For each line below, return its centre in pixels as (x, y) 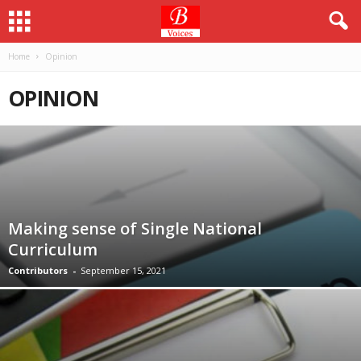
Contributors (38, 270)
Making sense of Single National (135, 228)
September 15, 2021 (123, 270)
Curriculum (53, 249)
